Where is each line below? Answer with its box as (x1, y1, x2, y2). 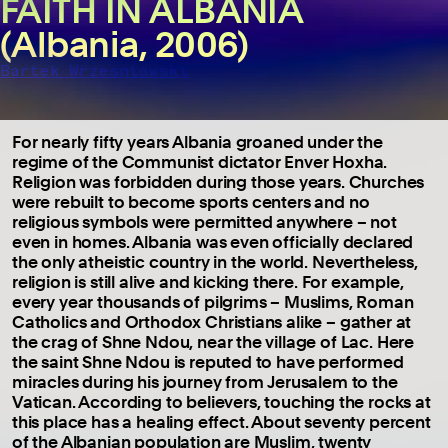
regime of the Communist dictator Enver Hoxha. (12, 150, 388, 172)
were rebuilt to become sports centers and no (12, 190, 370, 212)
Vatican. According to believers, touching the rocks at (12, 390, 431, 412)
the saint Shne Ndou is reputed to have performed (12, 350, 404, 372)
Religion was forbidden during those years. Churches (12, 170, 425, 192)
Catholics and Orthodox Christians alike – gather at (12, 310, 412, 332)
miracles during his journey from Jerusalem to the (12, 370, 398, 392)
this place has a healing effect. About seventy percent (12, 410, 431, 432)
